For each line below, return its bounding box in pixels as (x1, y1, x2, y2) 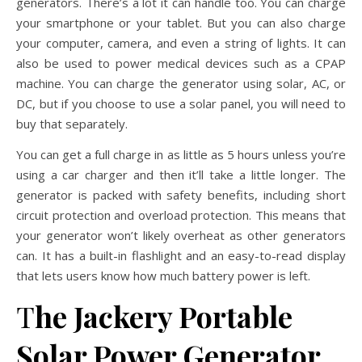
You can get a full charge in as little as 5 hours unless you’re (16, 146, 346, 162)
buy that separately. (16, 116, 128, 132)
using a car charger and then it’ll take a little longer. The (16, 166, 346, 183)
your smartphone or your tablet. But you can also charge (16, 15, 346, 31)
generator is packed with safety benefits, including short (16, 187, 346, 203)
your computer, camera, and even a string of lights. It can (16, 35, 346, 51)
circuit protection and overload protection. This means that (16, 207, 346, 223)
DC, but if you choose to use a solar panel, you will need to (16, 95, 346, 112)
